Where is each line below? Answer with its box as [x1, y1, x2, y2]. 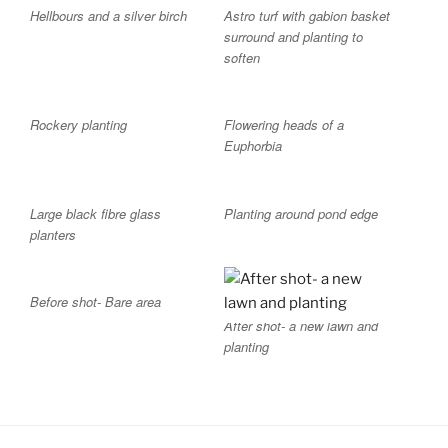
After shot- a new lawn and [224, 316, 378, 336]
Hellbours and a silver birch [30, 5, 187, 25]
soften [224, 47, 260, 67]
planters [30, 224, 76, 244]
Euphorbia [224, 136, 282, 156]
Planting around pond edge [224, 203, 378, 223]
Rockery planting [30, 115, 127, 135]
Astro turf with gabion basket [224, 5, 390, 25]
